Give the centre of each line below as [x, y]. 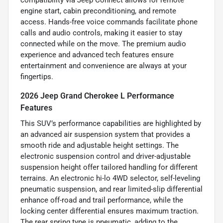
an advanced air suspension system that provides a [105, 135]
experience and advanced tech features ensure [97, 55]
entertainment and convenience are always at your [104, 66]
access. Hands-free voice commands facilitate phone [109, 22]
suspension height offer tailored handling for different [109, 167]
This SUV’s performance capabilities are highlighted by [111, 124]
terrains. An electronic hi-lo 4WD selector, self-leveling [110, 178]
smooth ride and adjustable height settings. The [100, 146]
